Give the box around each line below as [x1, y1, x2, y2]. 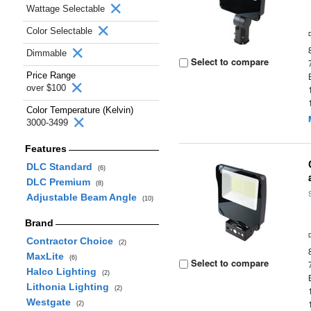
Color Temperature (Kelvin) [26, 105, 133, 115]
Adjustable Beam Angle [26, 192, 142, 203]
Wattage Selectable [26, 3, 108, 14]
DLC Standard [26, 161, 98, 172]
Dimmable [26, 48, 69, 58]
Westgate [26, 296, 76, 308]
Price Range [26, 70, 76, 81]
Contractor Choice [26, 235, 119, 246]
